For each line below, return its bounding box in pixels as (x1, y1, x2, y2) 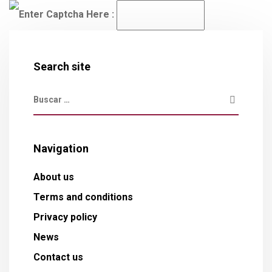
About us (33, 171, 74, 183)
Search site (33, 60, 90, 73)
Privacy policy (33, 211, 97, 223)
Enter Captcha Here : (19, 8, 117, 20)
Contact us (33, 251, 83, 263)
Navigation (33, 142, 89, 155)
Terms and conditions (33, 191, 133, 203)
